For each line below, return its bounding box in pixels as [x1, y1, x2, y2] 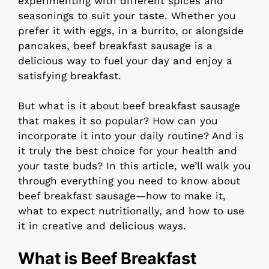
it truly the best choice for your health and [18, 145, 237, 157]
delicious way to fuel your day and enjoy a [18, 54, 232, 67]
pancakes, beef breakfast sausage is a [18, 39, 213, 52]
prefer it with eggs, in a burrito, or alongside [18, 24, 244, 37]
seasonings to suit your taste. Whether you [18, 9, 235, 22]
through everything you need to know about [18, 175, 240, 187]
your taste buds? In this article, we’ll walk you [18, 160, 250, 172]
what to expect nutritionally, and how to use [18, 205, 244, 217]
